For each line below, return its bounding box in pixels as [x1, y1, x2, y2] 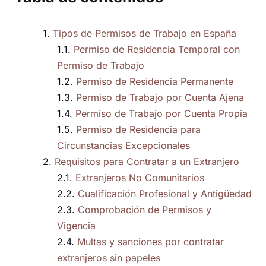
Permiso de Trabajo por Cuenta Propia [75, 107, 248, 120]
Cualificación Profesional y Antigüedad [78, 188, 252, 200]
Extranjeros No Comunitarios [75, 172, 204, 184]
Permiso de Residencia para [76, 123, 201, 136]
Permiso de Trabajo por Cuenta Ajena [76, 91, 244, 104]
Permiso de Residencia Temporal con [74, 43, 240, 56]
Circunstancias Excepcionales [57, 140, 190, 152]
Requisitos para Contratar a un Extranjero [55, 156, 239, 168]
